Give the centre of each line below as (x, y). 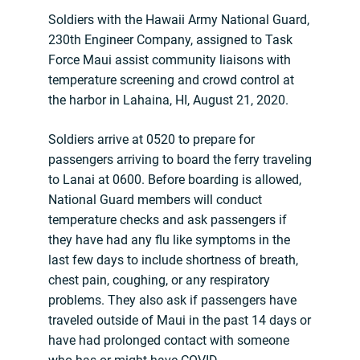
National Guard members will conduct (155, 200)
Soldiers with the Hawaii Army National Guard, (179, 20)
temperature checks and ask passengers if (168, 220)
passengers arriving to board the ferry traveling (180, 160)
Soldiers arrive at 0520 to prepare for (151, 140)
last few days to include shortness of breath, (173, 260)
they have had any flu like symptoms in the (169, 240)
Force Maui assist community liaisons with (170, 60)
